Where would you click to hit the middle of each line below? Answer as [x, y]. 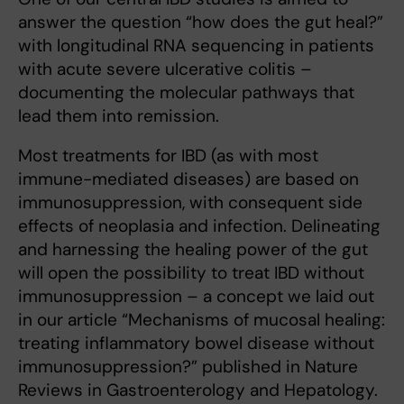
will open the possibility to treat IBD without [191, 273]
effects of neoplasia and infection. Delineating [199, 226]
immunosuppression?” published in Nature [188, 367]
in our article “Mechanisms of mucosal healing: [202, 320]
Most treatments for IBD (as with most [168, 156]
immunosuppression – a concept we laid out [196, 297]
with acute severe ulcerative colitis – [165, 69]
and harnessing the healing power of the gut [193, 250]
